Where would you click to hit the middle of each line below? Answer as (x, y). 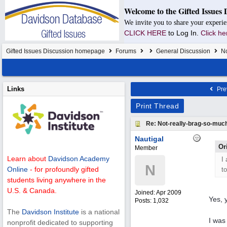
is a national (99, 212)
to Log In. (184, 33)
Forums (126, 51)
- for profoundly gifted (63, 169)
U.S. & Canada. (32, 191)
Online (17, 169)
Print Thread (157, 106)
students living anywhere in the (56, 180)
